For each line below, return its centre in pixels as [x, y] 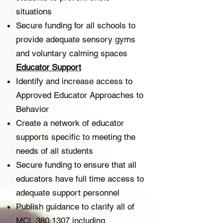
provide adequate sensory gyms [76, 39]
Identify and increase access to [74, 81]
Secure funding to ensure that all [76, 165]
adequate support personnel [68, 193]
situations [34, 11]
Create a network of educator [70, 123]
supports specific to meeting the [76, 137]
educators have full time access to [80, 179]
